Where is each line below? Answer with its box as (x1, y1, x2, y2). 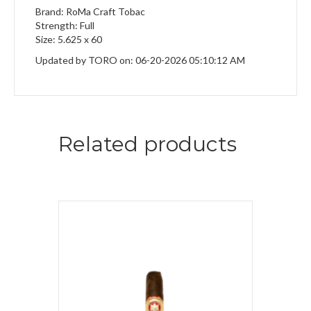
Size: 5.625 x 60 (35, 33, 102, 46)
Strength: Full (35, 19, 94, 32)
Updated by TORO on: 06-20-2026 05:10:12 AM (35, 54, 245, 67)
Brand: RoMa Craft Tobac (35, 6, 145, 18)
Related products (58, 131, 237, 158)
